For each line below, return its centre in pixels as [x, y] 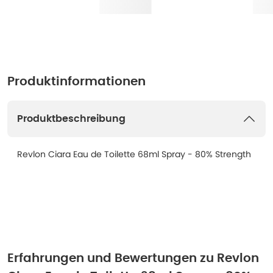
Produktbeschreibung [71, 119]
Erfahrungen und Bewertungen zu [111, 258]
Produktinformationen [76, 82]
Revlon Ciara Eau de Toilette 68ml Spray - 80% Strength [134, 154]
